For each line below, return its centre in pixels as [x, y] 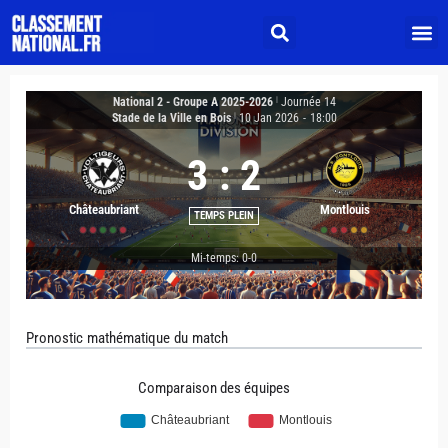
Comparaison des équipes [214, 388]
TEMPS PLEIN [224, 215]
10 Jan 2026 [268, 118]
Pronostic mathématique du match [127, 338]
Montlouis [344, 209]
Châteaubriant [103, 209]
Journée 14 [308, 102]
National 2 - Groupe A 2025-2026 [192, 102]
